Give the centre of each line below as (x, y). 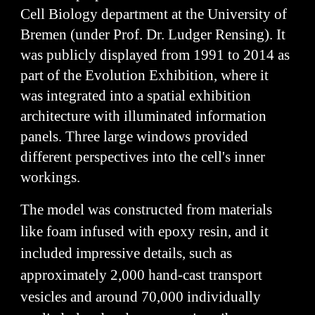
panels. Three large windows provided (135, 136)
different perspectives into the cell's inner (143, 157)
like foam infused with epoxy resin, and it (145, 231)
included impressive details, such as (127, 253)
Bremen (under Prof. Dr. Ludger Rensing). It (153, 34)
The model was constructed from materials (147, 210)
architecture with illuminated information (144, 116)
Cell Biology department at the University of (154, 14)
